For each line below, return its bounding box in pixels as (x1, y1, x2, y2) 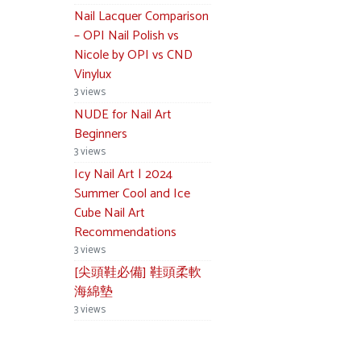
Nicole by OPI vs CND (74, 44, 193, 66)
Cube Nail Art (74, 202, 145, 224)
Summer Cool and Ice (74, 183, 190, 205)
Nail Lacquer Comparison (74, 6, 209, 27)
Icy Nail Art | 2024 (74, 164, 172, 185)
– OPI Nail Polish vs (74, 25, 179, 47)
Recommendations (74, 222, 176, 243)
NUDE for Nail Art (74, 104, 172, 126)
